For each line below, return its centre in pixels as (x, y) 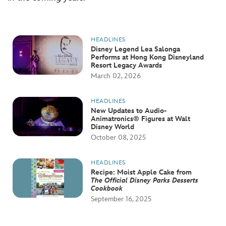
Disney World (113, 127)
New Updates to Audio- (129, 110)
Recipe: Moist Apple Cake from (142, 172)
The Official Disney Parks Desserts (145, 180)
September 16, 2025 (121, 199)
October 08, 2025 (119, 137)
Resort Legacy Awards (127, 65)
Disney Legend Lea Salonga (136, 49)
